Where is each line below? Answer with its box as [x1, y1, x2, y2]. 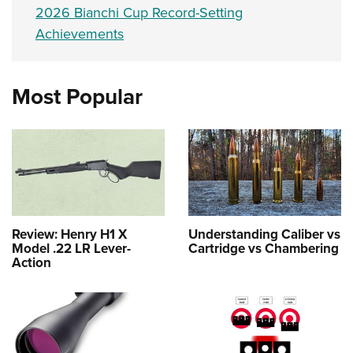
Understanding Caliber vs [188, 224, 340, 244]
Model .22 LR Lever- [12, 238, 131, 258]
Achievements [35, 24, 124, 45]
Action [12, 252, 51, 273]
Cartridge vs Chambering [188, 238, 339, 258]
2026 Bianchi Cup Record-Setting [35, 2, 243, 24]
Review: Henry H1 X [12, 224, 127, 244]
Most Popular [12, 80, 143, 113]
